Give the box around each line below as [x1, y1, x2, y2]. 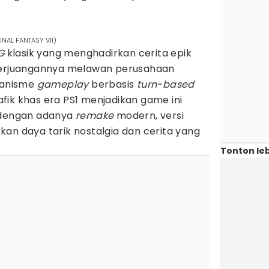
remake [76, 109, 114, 122]
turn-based [136, 77, 195, 91]
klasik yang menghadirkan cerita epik [4, 46, 192, 60]
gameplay [37, 77, 89, 91]
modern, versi [113, 109, 184, 122]
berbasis [88, 77, 137, 91]
